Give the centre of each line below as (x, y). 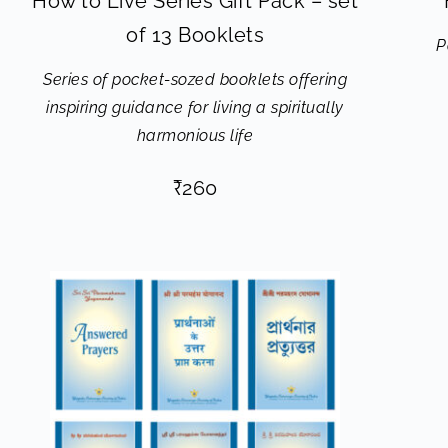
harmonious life (195, 135)
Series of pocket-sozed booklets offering (195, 79)
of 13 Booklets (195, 35)
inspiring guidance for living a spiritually (195, 107)
